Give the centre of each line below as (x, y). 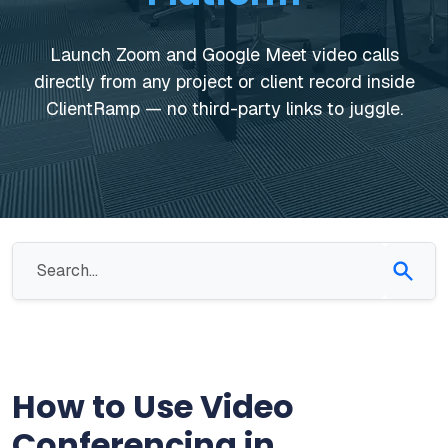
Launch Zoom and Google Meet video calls (224, 54)
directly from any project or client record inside (224, 81)
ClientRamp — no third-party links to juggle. (224, 108)
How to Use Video (153, 406)
